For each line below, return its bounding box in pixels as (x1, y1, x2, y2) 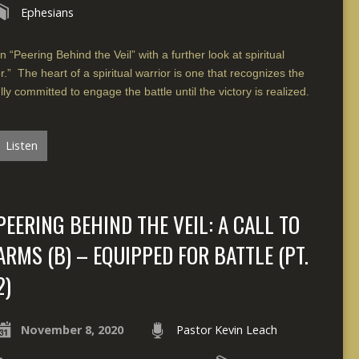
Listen (2, 137, 38, 153)
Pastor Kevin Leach (175, 321, 277, 337)
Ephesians (20, 4, 74, 20)
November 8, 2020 (20, 321, 123, 337)
